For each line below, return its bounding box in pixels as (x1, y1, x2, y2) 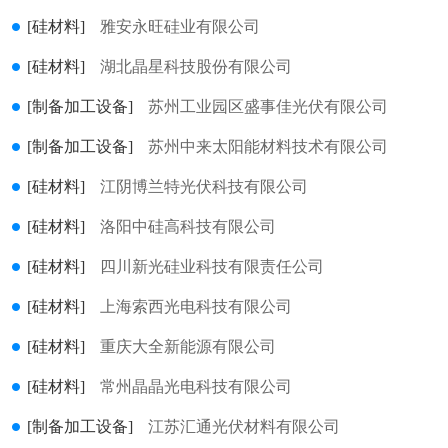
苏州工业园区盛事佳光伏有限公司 (148, 98, 388, 115)
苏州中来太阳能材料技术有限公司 (148, 138, 388, 155)
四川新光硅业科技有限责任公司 (100, 258, 324, 275)
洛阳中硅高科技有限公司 (100, 218, 276, 235)
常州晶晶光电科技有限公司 (100, 378, 292, 395)
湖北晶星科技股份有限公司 (100, 58, 292, 75)
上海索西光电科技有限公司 (100, 298, 292, 315)
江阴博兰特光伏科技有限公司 (100, 178, 308, 195)
